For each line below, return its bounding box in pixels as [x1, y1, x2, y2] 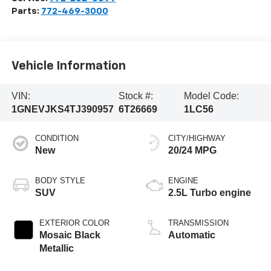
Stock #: [118, 90, 153, 101]
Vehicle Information [11, 60, 126, 73]
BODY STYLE [34, 175, 85, 185]
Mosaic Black [39, 229, 100, 240]
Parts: [11, 6, 41, 16]
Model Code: [184, 90, 240, 101]
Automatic [168, 229, 215, 240]
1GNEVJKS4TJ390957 [11, 103, 114, 114]
